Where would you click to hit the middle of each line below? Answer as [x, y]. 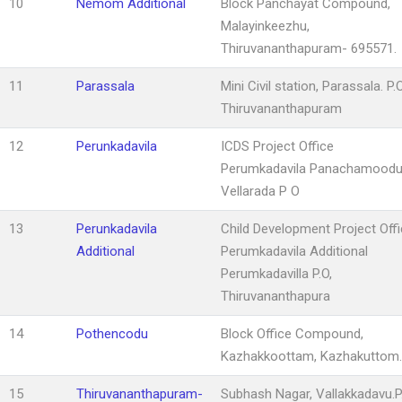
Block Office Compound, [292, 333]
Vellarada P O [260, 191]
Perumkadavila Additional [294, 251]
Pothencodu [112, 333]
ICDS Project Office [277, 146]
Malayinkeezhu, [265, 26]
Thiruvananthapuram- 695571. [309, 48]
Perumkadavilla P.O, [276, 273]
